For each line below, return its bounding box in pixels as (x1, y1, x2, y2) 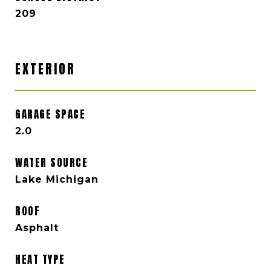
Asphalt (15, 222, 59, 233)
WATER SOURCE (15, 155, 88, 171)
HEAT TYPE (15, 252, 65, 267)
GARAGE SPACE (15, 106, 85, 122)
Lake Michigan (15, 174, 99, 185)
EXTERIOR (15, 59, 76, 79)
